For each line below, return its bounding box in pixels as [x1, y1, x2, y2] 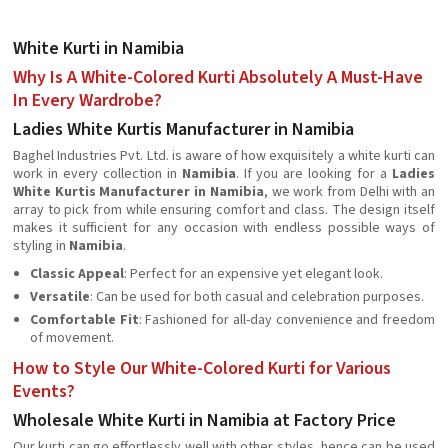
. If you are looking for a [235, 164, 393, 184]
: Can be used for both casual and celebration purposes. [90, 287, 424, 307]
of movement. [30, 328, 114, 348]
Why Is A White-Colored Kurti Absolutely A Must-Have [13, 65, 423, 90]
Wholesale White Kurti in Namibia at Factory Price [13, 408, 396, 433]
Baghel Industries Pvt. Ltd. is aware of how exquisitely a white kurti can [13, 146, 435, 166]
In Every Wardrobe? [13, 88, 162, 113]
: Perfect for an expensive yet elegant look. [124, 264, 383, 284]
